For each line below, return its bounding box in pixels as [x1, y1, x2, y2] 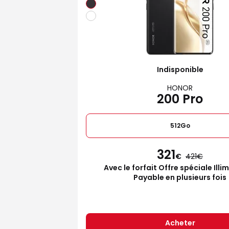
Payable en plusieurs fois [133, 172, 226, 182]
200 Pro [157, 90, 203, 107]
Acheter [165, 217, 195, 228]
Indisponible [156, 64, 203, 75]
